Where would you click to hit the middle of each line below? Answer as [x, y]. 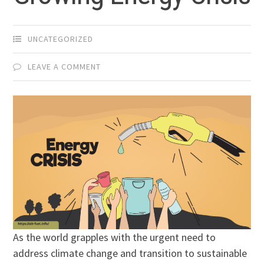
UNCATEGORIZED [61, 39]
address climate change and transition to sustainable [130, 253]
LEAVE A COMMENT [65, 66]
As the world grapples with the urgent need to [115, 237]
